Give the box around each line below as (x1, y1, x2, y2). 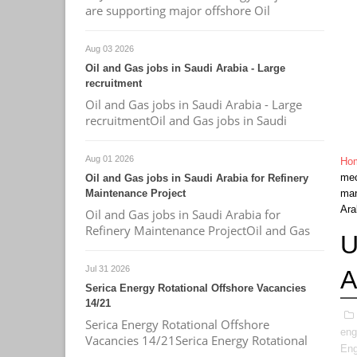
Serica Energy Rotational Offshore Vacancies (85, 282, 306, 294)
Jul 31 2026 (85, 264, 130, 273)
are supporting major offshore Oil (85, 2, 270, 18)
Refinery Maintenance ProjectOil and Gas (85, 222, 310, 238)
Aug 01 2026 (85, 154, 134, 163)
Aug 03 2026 (85, 44, 134, 53)
